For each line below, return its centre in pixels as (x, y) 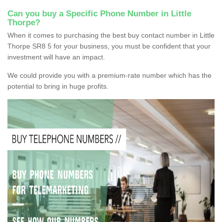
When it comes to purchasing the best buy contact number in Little (111, 35)
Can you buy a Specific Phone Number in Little (99, 13)
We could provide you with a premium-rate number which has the (110, 75)
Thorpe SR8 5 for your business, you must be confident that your (109, 46)
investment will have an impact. (56, 57)
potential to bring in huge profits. (58, 86)
